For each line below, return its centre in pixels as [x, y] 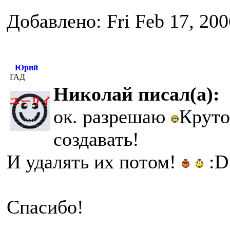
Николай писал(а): [137, 94]
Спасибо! [45, 207]
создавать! [96, 139]
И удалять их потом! [94, 162]
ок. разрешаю [112, 117]
